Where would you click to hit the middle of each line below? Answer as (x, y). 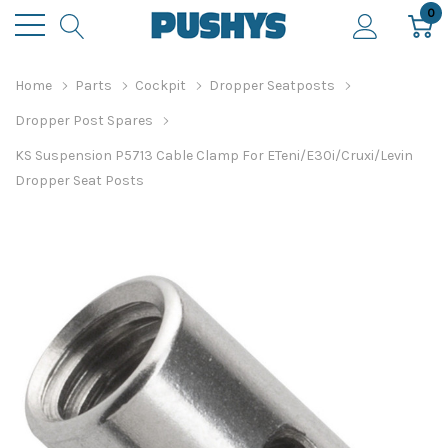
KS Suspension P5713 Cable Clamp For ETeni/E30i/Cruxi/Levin (214, 155)
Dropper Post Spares (84, 120)
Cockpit (160, 85)
